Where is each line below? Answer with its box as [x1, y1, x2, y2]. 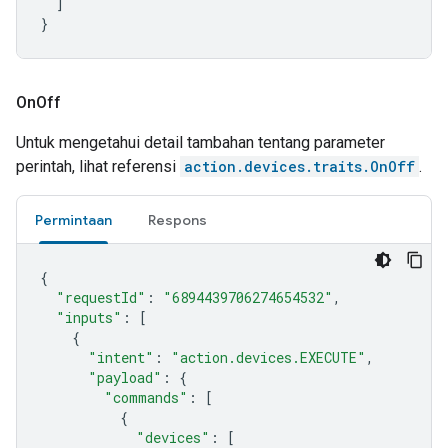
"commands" [104, 388, 188, 407]
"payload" [88, 368, 162, 387]
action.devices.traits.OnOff [184, 157, 415, 176]
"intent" [88, 348, 154, 367]
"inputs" [56, 308, 122, 327]
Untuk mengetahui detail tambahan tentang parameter [16, 133, 385, 152]
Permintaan [35, 211, 112, 229]
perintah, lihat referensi [16, 157, 180, 176]
